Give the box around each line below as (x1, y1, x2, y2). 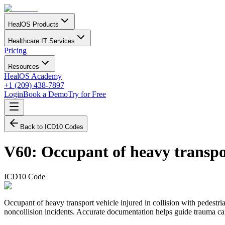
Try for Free (68, 90, 106, 98)
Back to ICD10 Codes (20, 123, 83, 131)
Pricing (4, 46, 27, 55)
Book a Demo (23, 90, 68, 98)
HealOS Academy (4, 72, 62, 80)
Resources (8, 63, 39, 70)
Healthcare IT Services (8, 37, 75, 45)
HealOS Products (8, 21, 59, 28)
